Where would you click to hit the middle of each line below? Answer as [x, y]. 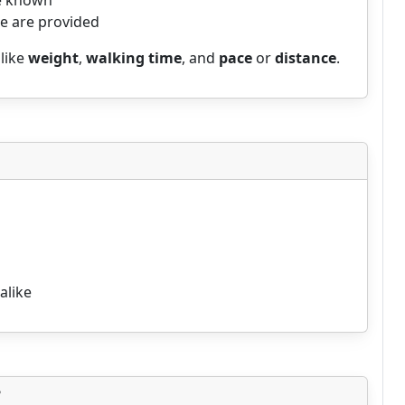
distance [306, 58]
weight [53, 58]
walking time [134, 58]
